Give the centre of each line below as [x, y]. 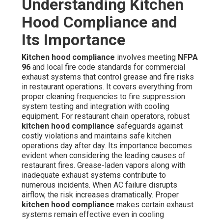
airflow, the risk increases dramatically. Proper [100, 195]
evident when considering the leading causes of [104, 156]
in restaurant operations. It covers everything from [107, 87]
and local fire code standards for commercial [108, 67]
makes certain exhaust [154, 205]
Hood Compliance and [99, 22]
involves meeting [146, 57]
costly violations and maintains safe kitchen [96, 136]
